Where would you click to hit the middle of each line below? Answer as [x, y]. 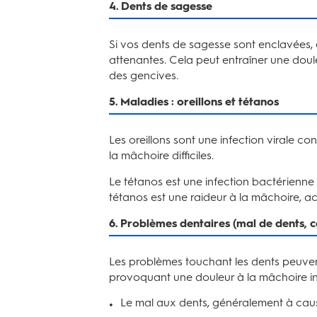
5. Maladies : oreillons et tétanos [194, 102]
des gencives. [144, 75]
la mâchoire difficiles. [161, 155]
